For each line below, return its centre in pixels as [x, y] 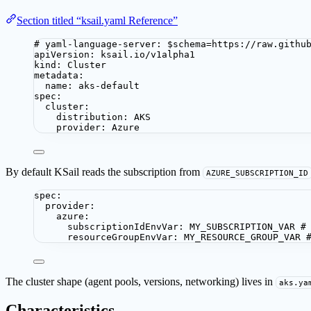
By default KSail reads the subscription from [104, 171]
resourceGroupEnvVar [120, 237]
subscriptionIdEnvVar [123, 226]
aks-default [109, 85]
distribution [90, 117]
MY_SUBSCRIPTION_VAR [242, 226]
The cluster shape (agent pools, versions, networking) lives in [141, 281]
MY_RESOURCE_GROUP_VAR [242, 237]
